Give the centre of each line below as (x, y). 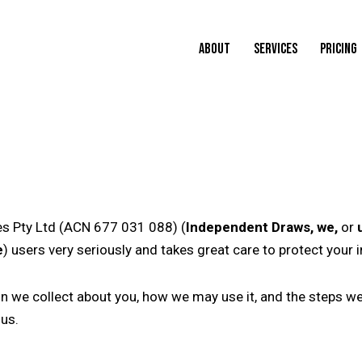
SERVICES (275, 48)
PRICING (339, 48)
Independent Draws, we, (262, 227)
